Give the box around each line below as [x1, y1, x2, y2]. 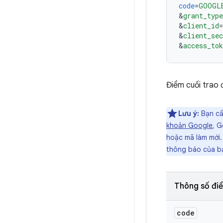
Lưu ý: [178, 109, 199, 118]
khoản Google [166, 121, 213, 130]
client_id [183, 21, 219, 30]
